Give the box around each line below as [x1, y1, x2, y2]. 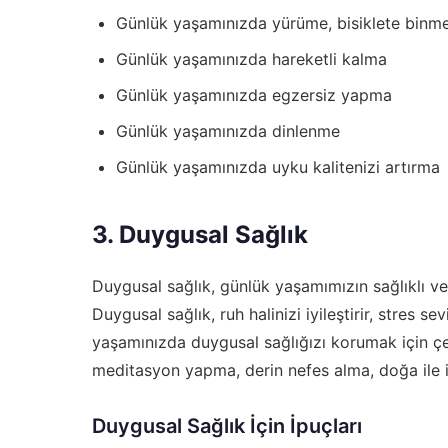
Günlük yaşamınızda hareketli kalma [116, 48, 387, 69]
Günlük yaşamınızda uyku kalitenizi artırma [116, 156, 440, 177]
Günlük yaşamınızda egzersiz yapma [116, 84, 392, 105]
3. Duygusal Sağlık [92, 219, 308, 249]
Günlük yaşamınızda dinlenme [116, 120, 340, 141]
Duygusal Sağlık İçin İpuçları [92, 413, 362, 438]
